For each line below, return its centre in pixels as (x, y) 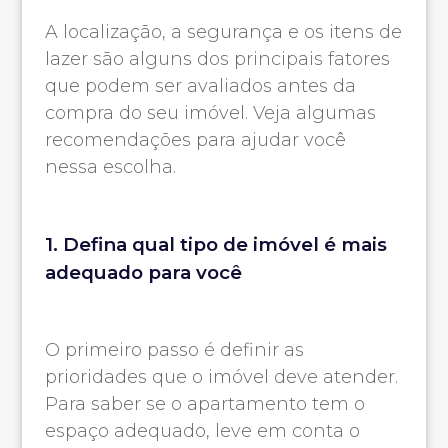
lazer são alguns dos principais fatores (217, 59)
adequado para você (143, 273)
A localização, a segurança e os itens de (223, 32)
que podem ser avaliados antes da (200, 86)
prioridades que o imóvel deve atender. (221, 377)
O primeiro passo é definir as (174, 350)
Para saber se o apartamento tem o (204, 404)
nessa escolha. (110, 167)
